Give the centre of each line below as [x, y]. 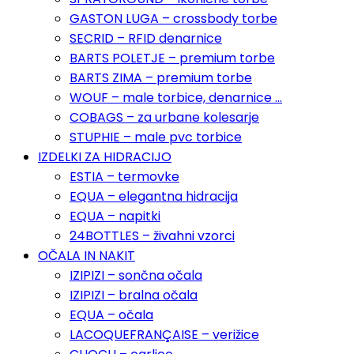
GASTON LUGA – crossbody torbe [173, 19]
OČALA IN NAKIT [87, 256]
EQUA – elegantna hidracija [154, 197]
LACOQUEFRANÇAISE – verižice [164, 335]
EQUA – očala [111, 315]
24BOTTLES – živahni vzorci [152, 236]
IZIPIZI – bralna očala [134, 296]
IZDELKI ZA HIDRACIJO [105, 157]
